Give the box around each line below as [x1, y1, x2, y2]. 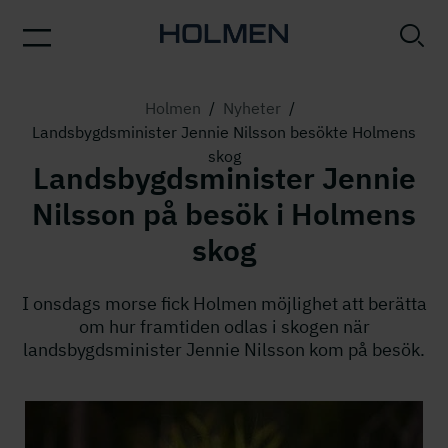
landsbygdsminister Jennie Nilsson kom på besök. [23, 338, 425, 361]
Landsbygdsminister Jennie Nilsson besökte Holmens [32, 122, 416, 142]
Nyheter [223, 98, 281, 118]
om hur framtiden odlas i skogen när [78, 315, 370, 338]
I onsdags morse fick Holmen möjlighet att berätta [21, 292, 427, 315]
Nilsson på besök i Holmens [32, 194, 416, 233]
